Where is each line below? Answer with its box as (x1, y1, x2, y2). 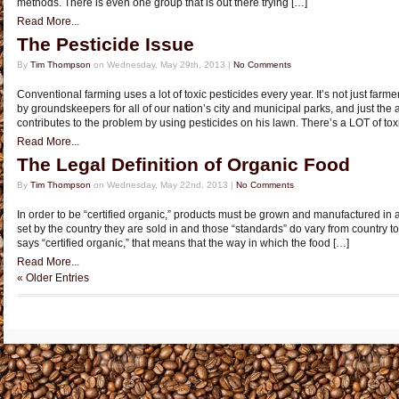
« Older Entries (17, 272, 89, 284)
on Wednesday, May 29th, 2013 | (91, 60, 233, 69)
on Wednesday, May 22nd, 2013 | (91, 180, 236, 190)
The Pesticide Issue (17, 34, 194, 55)
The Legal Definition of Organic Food (17, 154, 350, 175)
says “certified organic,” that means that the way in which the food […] (17, 237, 349, 249)
